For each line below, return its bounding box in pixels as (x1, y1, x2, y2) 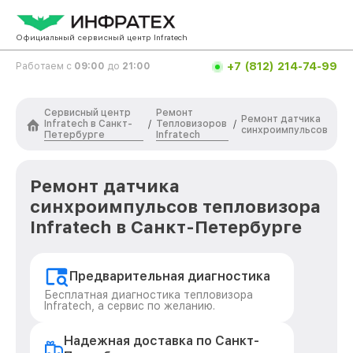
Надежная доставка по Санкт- (64, 333, 260, 348)
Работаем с (16, 61, 74, 72)
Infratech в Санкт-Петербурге (30, 217, 302, 237)
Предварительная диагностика (69, 269, 270, 284)
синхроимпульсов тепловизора (30, 196, 321, 217)
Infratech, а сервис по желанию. (44, 299, 215, 312)
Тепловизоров (156, 118, 228, 129)
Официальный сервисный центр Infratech (16, 32, 188, 42)
